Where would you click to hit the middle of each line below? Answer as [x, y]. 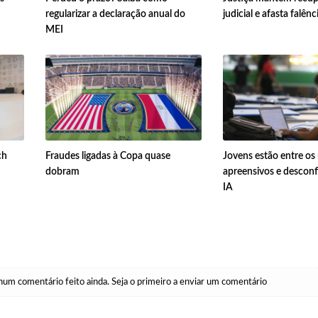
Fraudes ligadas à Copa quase [108, 157]
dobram [62, 172]
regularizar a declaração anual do [115, 15]
